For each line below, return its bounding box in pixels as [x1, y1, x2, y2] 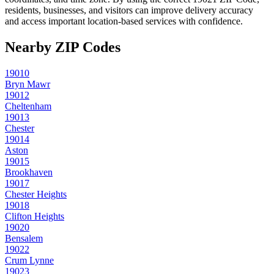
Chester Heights [5, 189, 67, 200]
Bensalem [5, 233, 43, 244]
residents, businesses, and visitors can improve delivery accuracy [5, 5, 253, 16]
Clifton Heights [5, 211, 64, 222]
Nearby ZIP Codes [5, 39, 120, 56]
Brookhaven [5, 167, 53, 178]
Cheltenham [5, 101, 51, 112]
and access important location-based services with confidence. [5, 16, 243, 27]
